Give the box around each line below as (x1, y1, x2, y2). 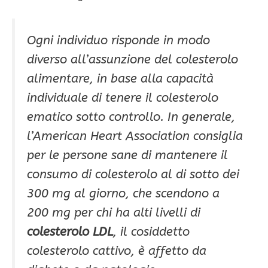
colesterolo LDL (27, 224, 113, 239)
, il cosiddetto (113, 224, 190, 239)
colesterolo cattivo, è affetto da (27, 243, 206, 258)
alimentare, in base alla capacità (27, 71, 214, 86)
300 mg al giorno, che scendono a (27, 186, 220, 201)
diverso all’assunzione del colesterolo (27, 52, 238, 67)
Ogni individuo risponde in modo (27, 33, 210, 48)
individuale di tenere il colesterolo (27, 90, 218, 105)
